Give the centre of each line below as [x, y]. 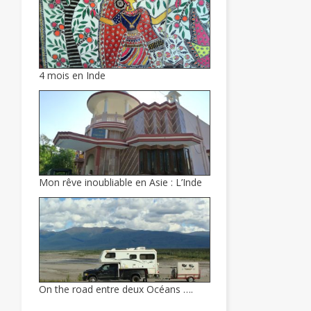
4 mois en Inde [72, 76]
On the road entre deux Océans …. [116, 289]
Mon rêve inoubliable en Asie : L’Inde [120, 183]
